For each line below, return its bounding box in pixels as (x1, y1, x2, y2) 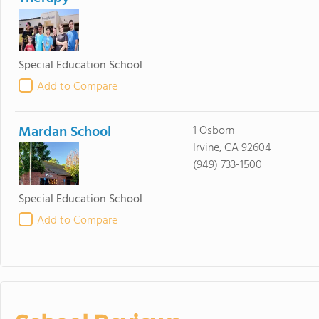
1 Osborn (192, 122, 234, 140)
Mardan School (19, 121, 111, 144)
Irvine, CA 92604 (192, 139, 271, 157)
